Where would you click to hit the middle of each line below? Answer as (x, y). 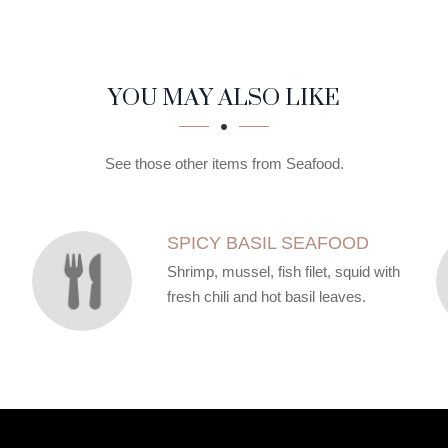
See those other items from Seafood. (224, 163)
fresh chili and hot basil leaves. (266, 296)
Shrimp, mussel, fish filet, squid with (283, 271)
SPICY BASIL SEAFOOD (267, 243)
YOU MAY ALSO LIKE (224, 96)
